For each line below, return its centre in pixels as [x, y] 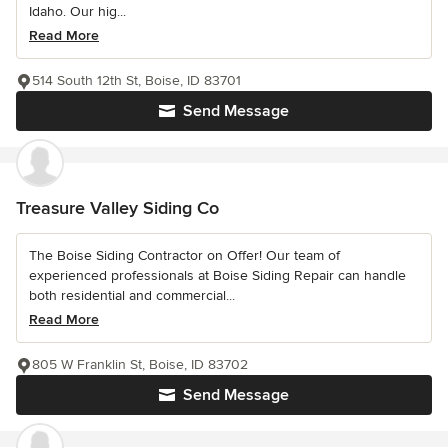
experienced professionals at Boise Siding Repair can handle [217, 276]
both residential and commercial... [132, 296]
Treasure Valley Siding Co [117, 208]
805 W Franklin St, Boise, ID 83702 [140, 365]
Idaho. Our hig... [77, 12]
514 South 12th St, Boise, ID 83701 [136, 81]
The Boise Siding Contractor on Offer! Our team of [184, 256]
